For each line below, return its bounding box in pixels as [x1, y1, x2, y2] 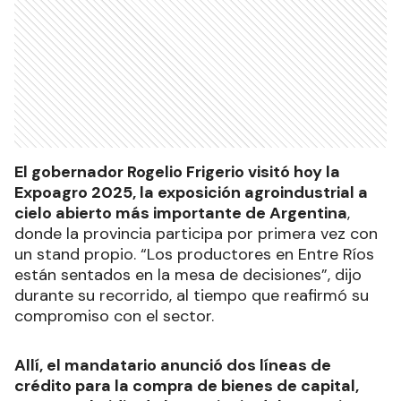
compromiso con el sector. [14, 304, 214, 327]
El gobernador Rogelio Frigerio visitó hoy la [14, 160, 340, 183]
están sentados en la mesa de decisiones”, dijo [14, 263, 362, 286]
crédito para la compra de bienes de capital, [14, 374, 359, 397]
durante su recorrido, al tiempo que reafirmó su [14, 284, 369, 306]
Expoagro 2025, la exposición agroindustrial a [14, 181, 368, 203]
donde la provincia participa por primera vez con [14, 222, 378, 244]
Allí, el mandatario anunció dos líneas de [14, 354, 331, 376]
